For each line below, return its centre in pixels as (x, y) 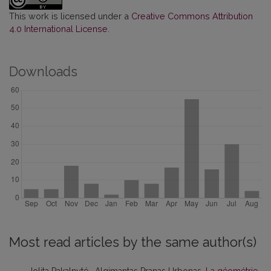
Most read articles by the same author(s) (133, 242)
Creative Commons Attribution (192, 16)
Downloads (43, 71)
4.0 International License (58, 28)
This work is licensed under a (70, 16)
